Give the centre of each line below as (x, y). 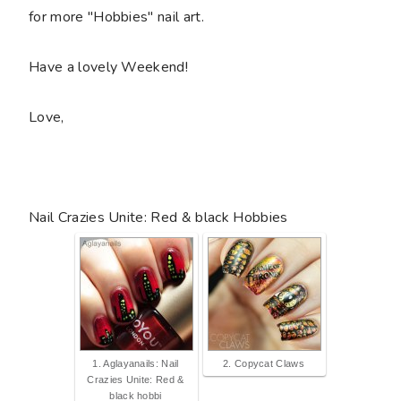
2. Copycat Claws (264, 363)
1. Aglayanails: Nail (136, 363)
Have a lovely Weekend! (109, 67)
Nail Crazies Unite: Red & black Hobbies (158, 217)
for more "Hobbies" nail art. (116, 17)
